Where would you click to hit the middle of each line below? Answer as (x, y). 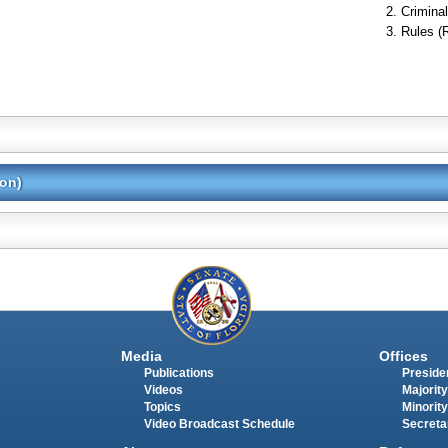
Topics (162, 406)
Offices (403, 355)
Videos (163, 389)
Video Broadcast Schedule (219, 423)
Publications (178, 372)
